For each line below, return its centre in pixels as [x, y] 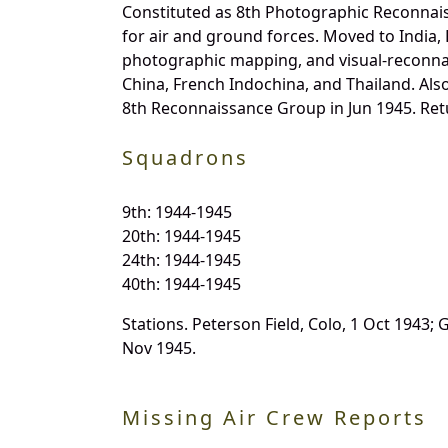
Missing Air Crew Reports [274, 417]
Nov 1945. [159, 347]
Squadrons [185, 157]
